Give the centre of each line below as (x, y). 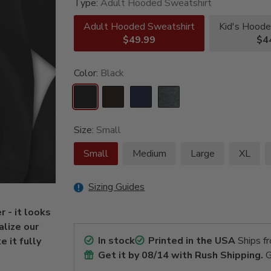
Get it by (119, 256)
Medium (150, 154)
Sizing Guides (117, 187)
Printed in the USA (192, 241)
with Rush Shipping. (216, 256)
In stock (116, 241)
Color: (87, 73)
